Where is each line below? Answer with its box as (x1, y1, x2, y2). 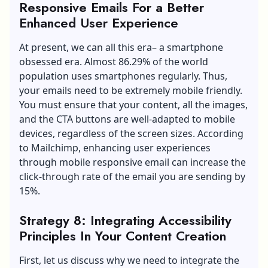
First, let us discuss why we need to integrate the (19, 253, 239, 267)
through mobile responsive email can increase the (19, 155, 246, 169)
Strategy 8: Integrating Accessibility (19, 210, 232, 230)
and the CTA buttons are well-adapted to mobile (19, 112, 235, 126)
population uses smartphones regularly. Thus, (19, 69, 227, 83)
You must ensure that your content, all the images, (19, 98, 248, 111)
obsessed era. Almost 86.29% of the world (19, 54, 208, 68)
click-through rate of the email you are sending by (19, 169, 245, 183)
